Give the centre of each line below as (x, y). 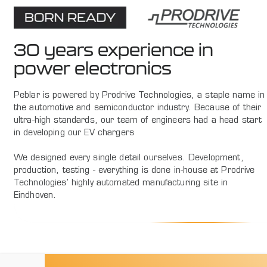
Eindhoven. (35, 196)
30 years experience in (114, 50)
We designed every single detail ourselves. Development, (128, 159)
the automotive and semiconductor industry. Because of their (137, 108)
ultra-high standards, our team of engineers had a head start (138, 121)
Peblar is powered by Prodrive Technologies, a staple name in (139, 96)
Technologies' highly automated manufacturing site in (121, 184)
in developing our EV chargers (74, 133)
